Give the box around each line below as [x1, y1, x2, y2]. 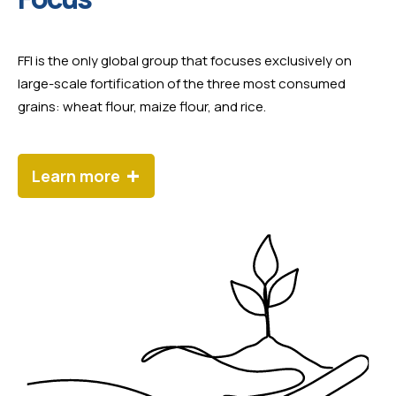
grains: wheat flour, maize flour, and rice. [18, 96, 266, 116]
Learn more [32, 164, 120, 187]
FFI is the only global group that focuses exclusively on [18, 50, 352, 70]
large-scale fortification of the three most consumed [18, 73, 346, 93]
